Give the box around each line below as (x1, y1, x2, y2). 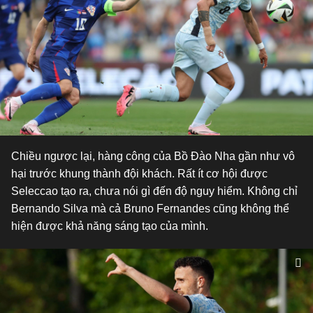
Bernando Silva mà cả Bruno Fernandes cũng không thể (11, 203, 289, 214)
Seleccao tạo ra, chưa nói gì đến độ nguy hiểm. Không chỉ (11, 185, 298, 197)
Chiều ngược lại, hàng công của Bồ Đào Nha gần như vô (11, 150, 295, 162)
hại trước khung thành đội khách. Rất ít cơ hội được (11, 168, 268, 180)
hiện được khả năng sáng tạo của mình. (11, 220, 208, 232)
